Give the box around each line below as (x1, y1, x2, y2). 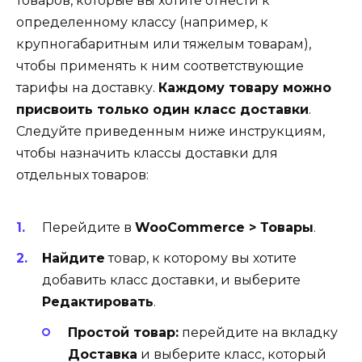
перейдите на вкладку (179, 325, 338, 341)
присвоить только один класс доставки (16, 101, 309, 117)
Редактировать (42, 294, 154, 310)
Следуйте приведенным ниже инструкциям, (16, 123, 325, 139)
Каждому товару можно (158, 79, 331, 95)
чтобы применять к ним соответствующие (16, 57, 304, 74)
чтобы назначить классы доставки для (16, 145, 278, 161)
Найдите (42, 250, 105, 267)
